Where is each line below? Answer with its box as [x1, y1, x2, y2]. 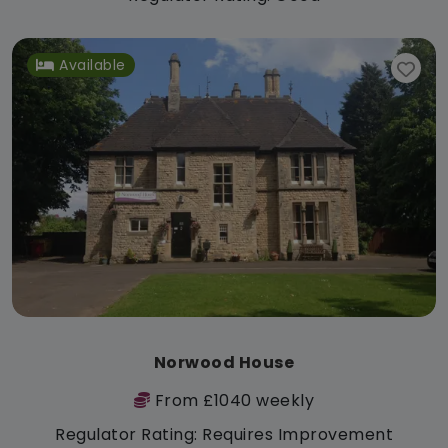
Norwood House [153, 350, 295, 374]
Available [59, 54, 126, 75]
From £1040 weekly [150, 388, 315, 412]
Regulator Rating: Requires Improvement [55, 422, 393, 446]
